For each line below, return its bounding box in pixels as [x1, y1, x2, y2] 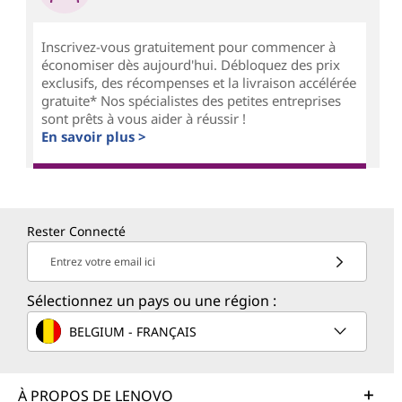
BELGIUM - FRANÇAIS [69, 322, 197, 340]
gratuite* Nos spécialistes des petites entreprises [40, 91, 341, 109]
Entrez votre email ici [50, 254, 155, 270]
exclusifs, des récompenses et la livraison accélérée [40, 73, 356, 92]
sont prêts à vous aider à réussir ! [40, 109, 246, 127]
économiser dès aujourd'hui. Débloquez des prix [40, 55, 340, 74]
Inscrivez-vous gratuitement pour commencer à [40, 37, 336, 56]
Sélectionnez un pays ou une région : [27, 291, 276, 311]
